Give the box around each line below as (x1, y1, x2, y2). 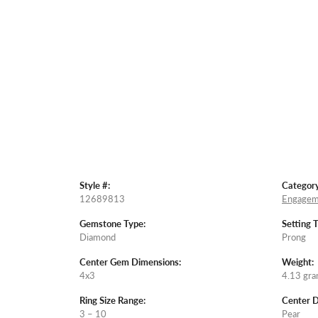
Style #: (79, 178, 110, 192)
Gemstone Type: (79, 216, 146, 230)
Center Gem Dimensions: (79, 255, 181, 268)
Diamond (79, 230, 116, 243)
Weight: (282, 255, 314, 268)
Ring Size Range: (79, 293, 146, 307)
